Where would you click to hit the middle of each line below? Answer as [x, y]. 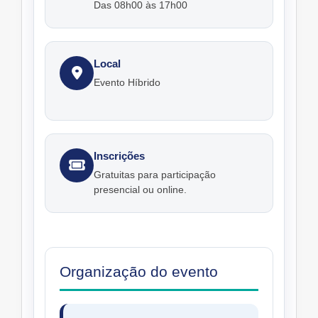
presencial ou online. [140, 190]
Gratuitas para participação [155, 175]
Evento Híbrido [127, 83]
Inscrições [119, 156]
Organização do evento [139, 272]
